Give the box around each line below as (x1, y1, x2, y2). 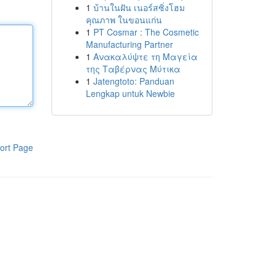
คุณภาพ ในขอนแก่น (85, 14, 162, 26)
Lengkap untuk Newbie (85, 87, 175, 99)
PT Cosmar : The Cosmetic (93, 26, 199, 38)
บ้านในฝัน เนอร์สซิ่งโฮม (93, 1, 185, 14)
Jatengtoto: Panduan (93, 75, 174, 87)
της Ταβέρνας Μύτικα (85, 63, 180, 75)
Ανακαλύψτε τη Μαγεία (93, 50, 198, 63)
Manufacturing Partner (85, 38, 173, 50)
